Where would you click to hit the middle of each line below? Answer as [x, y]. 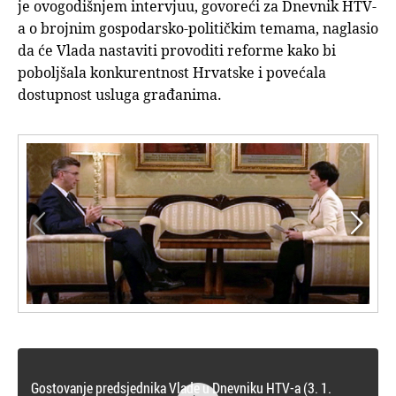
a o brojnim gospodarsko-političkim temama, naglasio [198, 28]
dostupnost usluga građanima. [120, 95]
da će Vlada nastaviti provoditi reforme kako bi [177, 50]
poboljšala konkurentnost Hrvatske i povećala [172, 72]
